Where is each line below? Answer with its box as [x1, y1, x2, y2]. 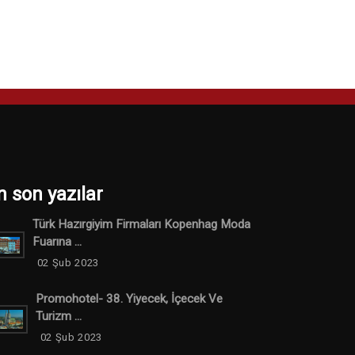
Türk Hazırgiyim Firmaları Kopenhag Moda [32, 216, 250, 231]
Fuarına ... [32, 234, 82, 249]
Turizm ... [35, 308, 82, 323]
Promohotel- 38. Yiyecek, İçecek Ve [35, 291, 223, 306]
